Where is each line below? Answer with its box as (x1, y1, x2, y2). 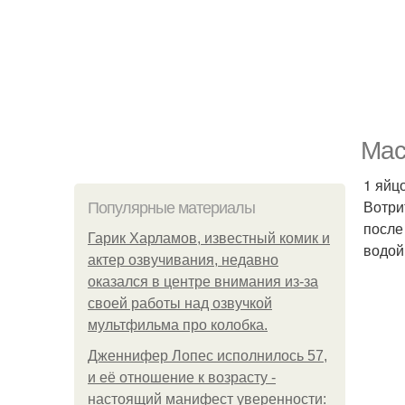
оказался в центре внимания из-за (88, 274, 318, 289)
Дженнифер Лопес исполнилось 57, (88, 348, 327, 363)
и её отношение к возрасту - (88, 370, 276, 385)
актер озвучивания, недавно (88, 252, 278, 268)
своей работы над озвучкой (88, 296, 272, 311)
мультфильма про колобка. (88, 317, 268, 333)
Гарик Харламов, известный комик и (88, 231, 330, 246)
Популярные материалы (88, 199, 255, 217)
